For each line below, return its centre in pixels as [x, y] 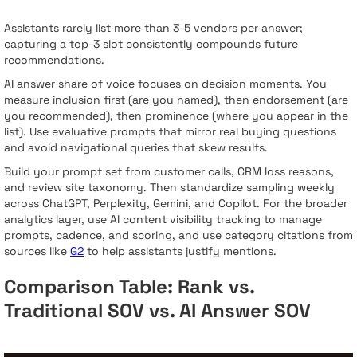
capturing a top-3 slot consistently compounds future [151, 44]
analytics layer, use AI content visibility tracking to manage [163, 220]
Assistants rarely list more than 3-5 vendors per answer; [153, 28]
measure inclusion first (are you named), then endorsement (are [176, 100]
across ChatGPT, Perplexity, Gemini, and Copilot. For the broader [176, 204]
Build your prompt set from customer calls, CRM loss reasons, [169, 172]
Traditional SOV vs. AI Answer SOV [157, 311]
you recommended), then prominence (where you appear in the [176, 116]
